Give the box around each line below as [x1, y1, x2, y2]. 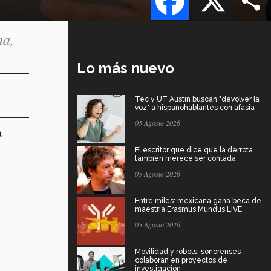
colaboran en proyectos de [135, 255, 227, 264]
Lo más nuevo [77, 59, 174, 77]
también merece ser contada [135, 154, 236, 163]
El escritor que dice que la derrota [135, 145, 253, 154]
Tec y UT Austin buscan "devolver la [135, 94, 260, 103]
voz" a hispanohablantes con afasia [135, 103, 255, 112]
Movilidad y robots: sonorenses [135, 247, 241, 256]
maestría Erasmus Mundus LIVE [135, 204, 242, 214]
